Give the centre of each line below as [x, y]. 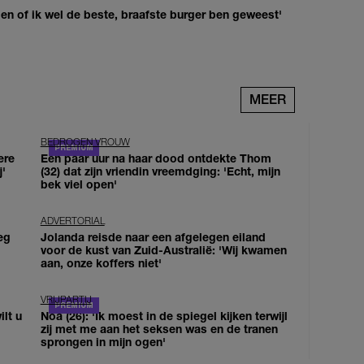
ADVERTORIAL [72, 220]
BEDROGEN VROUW [85, 141]
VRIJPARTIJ [66, 299]
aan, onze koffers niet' [101, 262]
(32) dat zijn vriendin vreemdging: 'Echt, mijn [160, 171]
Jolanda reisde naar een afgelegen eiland [153, 236]
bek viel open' [78, 184]
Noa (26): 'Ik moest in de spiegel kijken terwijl [164, 315]
